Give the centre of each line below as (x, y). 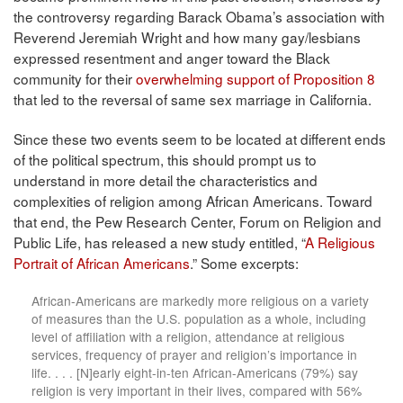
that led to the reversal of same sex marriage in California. (193, 99)
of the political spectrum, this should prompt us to (165, 159)
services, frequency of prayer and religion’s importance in (194, 354)
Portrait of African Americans (102, 262)
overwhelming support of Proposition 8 (255, 79)
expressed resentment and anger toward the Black (172, 58)
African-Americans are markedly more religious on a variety (200, 300)
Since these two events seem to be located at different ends (200, 138)
